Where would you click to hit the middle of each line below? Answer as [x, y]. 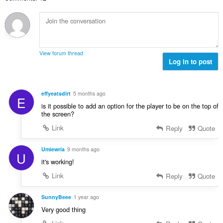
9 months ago [83, 149]
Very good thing [63, 209]
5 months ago [89, 93]
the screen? [57, 113]
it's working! [57, 161]
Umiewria [53, 149]
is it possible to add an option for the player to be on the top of [130, 106]
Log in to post [191, 61]
